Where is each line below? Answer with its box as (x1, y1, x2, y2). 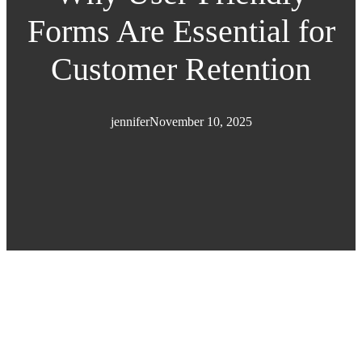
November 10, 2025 (149, 115, 252, 129)
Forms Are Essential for (27, 13, 335, 50)
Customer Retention (51, 51, 311, 88)
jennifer (110, 115, 149, 129)
